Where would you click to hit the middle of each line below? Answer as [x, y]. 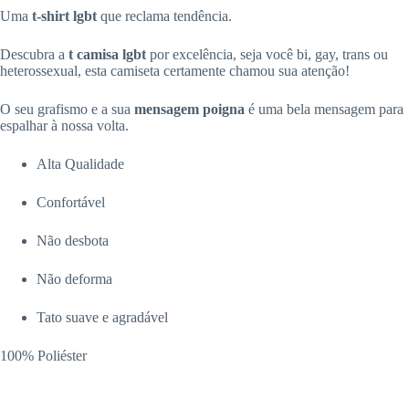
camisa [98, 54]
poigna [224, 109]
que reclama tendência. [164, 16]
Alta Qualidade [80, 163]
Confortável [71, 202]
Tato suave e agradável [102, 317]
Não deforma [74, 278]
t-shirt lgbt [64, 16]
